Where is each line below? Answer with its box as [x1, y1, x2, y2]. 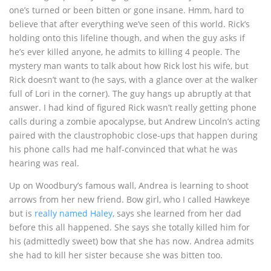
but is [9, 207, 34, 220]
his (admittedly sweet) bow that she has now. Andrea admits [9, 235, 254, 247]
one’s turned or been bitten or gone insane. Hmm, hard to [9, 4, 244, 16]
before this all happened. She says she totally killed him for [9, 221, 250, 233]
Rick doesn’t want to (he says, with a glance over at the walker [9, 74, 258, 86]
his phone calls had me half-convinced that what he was [9, 143, 238, 155]
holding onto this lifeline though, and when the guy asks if [9, 32, 245, 44]
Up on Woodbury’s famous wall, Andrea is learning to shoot [9, 180, 249, 192]
